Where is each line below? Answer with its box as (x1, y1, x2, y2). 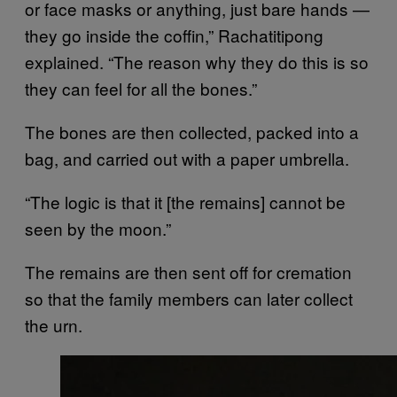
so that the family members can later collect (25, 286, 353, 310)
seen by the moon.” (25, 216, 171, 240)
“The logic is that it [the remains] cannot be (25, 190, 346, 214)
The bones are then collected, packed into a (25, 120, 359, 144)
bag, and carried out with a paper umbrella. (25, 146, 349, 170)
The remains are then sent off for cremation (25, 260, 352, 284)
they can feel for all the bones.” (25, 76, 257, 100)
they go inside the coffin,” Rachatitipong (25, 23, 323, 47)
